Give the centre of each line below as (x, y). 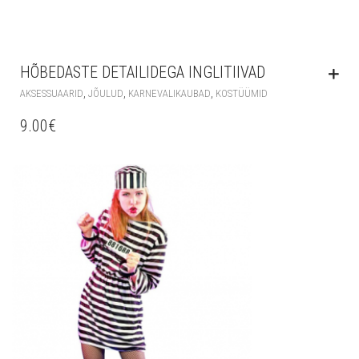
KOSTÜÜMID (242, 93)
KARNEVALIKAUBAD (169, 93)
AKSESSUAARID (52, 93)
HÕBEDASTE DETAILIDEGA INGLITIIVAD (143, 72)
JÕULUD (106, 93)
